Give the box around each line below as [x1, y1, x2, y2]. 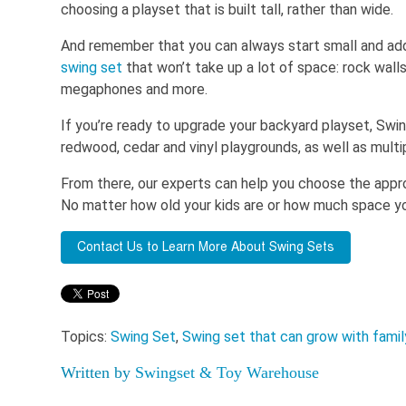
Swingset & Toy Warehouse [135, 363, 319, 382]
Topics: [61, 328, 111, 346]
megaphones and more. [61, 81, 208, 99]
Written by [61, 363, 135, 382]
